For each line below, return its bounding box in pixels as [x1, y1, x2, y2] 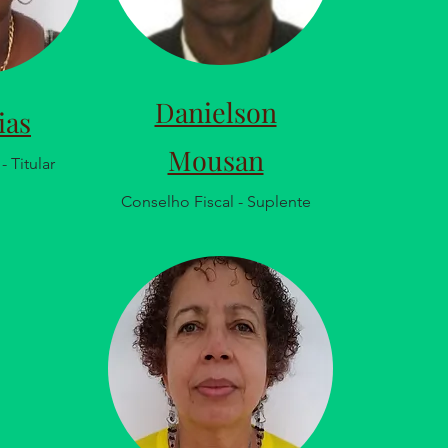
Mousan [167, 142, 264, 178]
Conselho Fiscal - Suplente [120, 192, 311, 211]
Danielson [154, 94, 277, 130]
